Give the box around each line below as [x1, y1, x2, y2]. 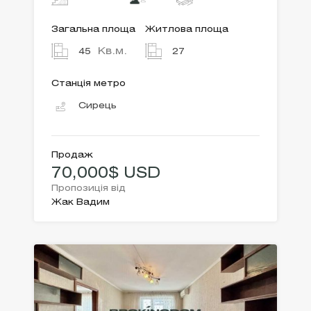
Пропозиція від [51, 185, 126, 193]
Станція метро [51, 80, 126, 88]
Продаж [51, 151, 93, 160]
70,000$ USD [51, 167, 160, 181]
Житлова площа [145, 26, 228, 34]
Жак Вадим [51, 199, 110, 207]
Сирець [78, 102, 117, 110]
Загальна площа [51, 26, 135, 34]
